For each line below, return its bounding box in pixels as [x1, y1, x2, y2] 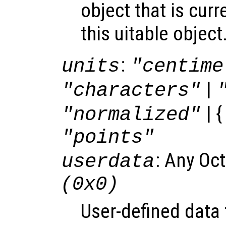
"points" [62, 126, 155, 149]
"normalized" [62, 103, 201, 126]
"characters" [62, 79, 201, 102]
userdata [62, 150, 155, 173]
